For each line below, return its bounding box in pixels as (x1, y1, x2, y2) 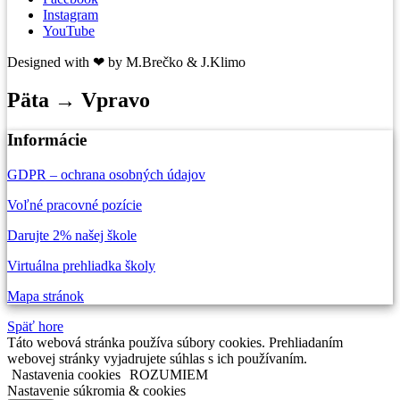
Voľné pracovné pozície (7, 196, 142, 212)
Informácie (7, 130, 87, 150)
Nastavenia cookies (12, 366, 121, 382)
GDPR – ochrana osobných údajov (7, 166, 205, 182)
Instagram (43, 7, 98, 23)
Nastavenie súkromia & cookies (7, 382, 186, 398)
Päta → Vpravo (7, 88, 150, 112)
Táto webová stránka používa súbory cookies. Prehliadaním (7, 334, 343, 350)
